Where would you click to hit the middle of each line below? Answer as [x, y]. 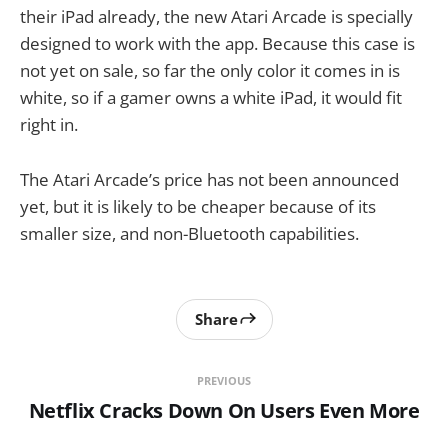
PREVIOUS [224, 380]
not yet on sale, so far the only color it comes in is [210, 71]
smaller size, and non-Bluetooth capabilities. [189, 233]
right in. [49, 125]
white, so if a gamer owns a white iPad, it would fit [211, 98]
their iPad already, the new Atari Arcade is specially [216, 17]
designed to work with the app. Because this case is [217, 44]
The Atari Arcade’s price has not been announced [209, 179]
